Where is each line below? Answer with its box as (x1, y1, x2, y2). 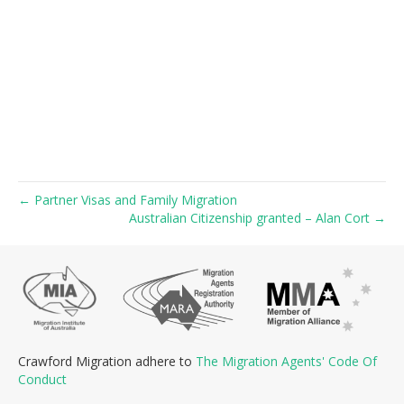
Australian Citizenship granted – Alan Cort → (129, 209, 386, 226)
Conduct (18, 371, 67, 388)
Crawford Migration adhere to (18, 353, 196, 370)
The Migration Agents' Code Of (196, 353, 377, 370)
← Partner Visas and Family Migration (18, 191, 237, 208)
